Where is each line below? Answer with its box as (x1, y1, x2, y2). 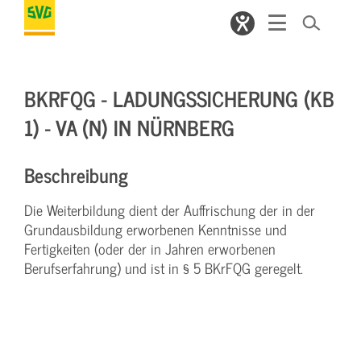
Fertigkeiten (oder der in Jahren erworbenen (24, 237, 276, 260)
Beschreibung (24, 159, 128, 190)
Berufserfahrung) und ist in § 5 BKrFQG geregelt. (24, 256, 303, 280)
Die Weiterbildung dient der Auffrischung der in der (24, 198, 315, 222)
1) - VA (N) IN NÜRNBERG (24, 110, 234, 144)
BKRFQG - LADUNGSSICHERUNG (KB (24, 81, 334, 115)
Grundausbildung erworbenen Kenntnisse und (24, 218, 287, 241)
